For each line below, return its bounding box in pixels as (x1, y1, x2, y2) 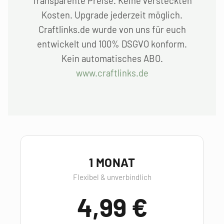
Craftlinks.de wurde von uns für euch (38, 24, 186, 35)
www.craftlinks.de (75, 67, 148, 78)
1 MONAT (88, 155, 135, 169)
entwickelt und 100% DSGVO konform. (37, 38, 187, 49)
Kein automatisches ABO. (61, 53, 163, 64)
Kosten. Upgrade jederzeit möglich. (41, 9, 182, 20)
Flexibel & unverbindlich (72, 172, 151, 181)
